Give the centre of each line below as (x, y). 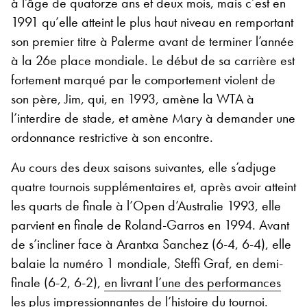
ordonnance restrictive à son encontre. (112, 137)
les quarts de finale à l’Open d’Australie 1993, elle (146, 206)
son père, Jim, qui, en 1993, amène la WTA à (133, 99)
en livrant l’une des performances (193, 283)
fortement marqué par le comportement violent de (143, 80)
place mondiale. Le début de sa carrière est (176, 61)
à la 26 (30, 61)
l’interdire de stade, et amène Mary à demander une (153, 118)
